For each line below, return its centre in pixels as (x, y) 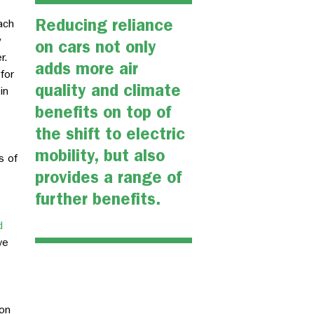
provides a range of (108, 178)
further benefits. (98, 199)
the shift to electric (110, 134)
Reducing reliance (104, 26)
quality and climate (108, 91)
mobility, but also (100, 156)
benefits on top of (103, 112)
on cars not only (96, 47)
